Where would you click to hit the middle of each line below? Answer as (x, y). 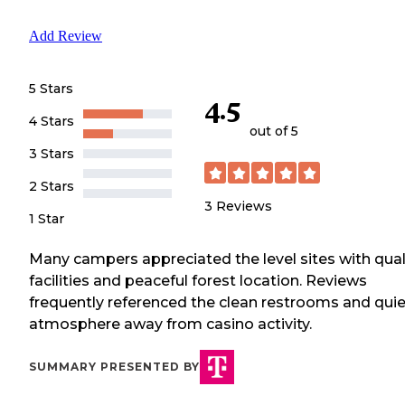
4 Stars (52, 121)
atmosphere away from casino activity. (170, 324)
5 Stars (51, 88)
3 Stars (52, 153)
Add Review (66, 35)
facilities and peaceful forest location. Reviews (198, 280)
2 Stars (52, 186)
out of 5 (274, 132)
